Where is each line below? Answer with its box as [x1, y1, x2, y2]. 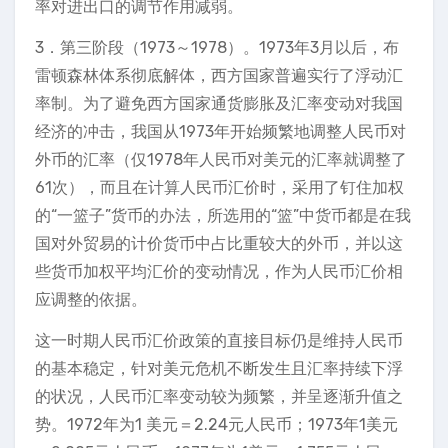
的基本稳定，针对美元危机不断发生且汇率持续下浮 [35, 359, 403, 378]
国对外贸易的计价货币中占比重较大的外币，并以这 [35, 234, 403, 253]
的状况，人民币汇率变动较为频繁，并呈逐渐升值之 [35, 387, 403, 406]
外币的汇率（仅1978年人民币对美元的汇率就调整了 [35, 150, 407, 169]
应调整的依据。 [35, 290, 147, 309]
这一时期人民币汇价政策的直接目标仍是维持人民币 [35, 331, 403, 350]
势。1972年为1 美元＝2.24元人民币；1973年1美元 [35, 415, 398, 434]
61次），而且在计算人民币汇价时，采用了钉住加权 [35, 178, 404, 197]
